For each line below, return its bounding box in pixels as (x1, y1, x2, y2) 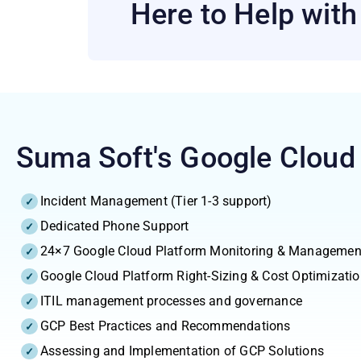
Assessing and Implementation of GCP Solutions (40, 342, 324, 359)
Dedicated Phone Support (40, 218, 189, 234)
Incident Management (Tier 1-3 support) (40, 193, 272, 209)
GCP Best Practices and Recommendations (40, 317, 291, 334)
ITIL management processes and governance (40, 293, 302, 309)
